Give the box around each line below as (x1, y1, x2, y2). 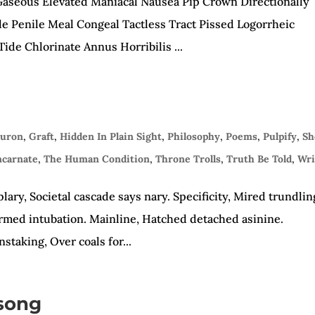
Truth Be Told (226, 153, 292, 165)
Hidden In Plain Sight (60, 130, 162, 143)
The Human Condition (44, 153, 150, 165)
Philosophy (167, 130, 221, 143)
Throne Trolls (155, 153, 221, 165)
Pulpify (263, 130, 297, 143)
